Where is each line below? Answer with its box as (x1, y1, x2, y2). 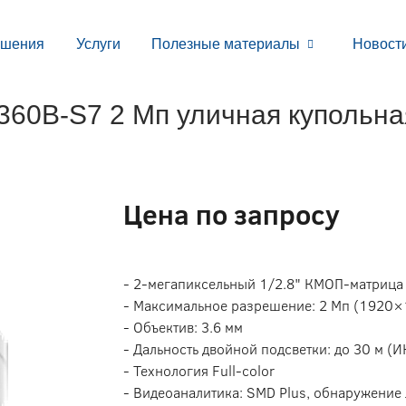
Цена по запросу (123, 196, 341, 234)
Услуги (75, 36, 121, 52)
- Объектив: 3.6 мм (123, 317, 244, 337)
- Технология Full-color (123, 361, 275, 381)
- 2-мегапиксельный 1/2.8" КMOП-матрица (123, 274, 404, 294)
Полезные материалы (151, 36, 301, 52)
